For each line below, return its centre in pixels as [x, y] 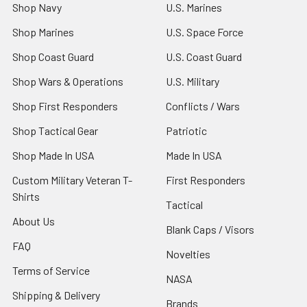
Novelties [188, 254]
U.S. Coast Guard [204, 56]
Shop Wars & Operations [68, 81]
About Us [34, 221]
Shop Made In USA [53, 155]
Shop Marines [43, 32]
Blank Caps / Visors [210, 229]
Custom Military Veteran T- [72, 180]
